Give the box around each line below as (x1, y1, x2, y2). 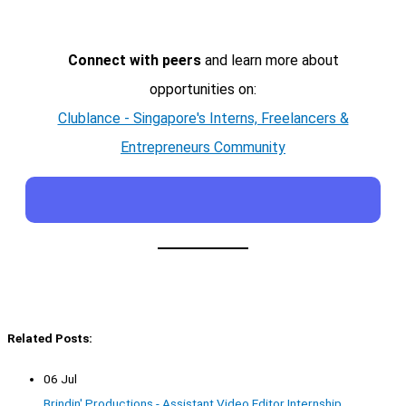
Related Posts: (7, 330, 92, 345)
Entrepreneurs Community (121, 138, 285, 156)
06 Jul (43, 371, 77, 386)
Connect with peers (67, 51, 201, 69)
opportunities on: (150, 80, 256, 98)
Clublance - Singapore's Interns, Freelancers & (57, 109, 349, 127)
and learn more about (200, 51, 339, 69)
